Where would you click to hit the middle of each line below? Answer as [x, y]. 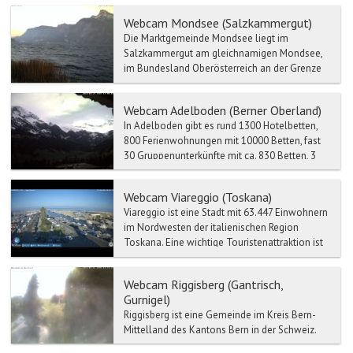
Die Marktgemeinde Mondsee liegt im [206, 39]
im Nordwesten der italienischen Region [211, 228]
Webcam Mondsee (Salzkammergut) [218, 23]
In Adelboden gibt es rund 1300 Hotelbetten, [221, 125]
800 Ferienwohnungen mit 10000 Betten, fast [222, 140]
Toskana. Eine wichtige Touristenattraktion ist [223, 243]
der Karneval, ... [158, 258]
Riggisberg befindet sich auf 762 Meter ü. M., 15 [226, 344]
